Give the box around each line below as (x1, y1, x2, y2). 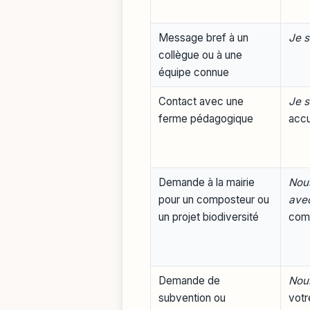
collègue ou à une (158, 48, 243, 62)
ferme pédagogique (158, 111, 254, 125)
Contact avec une (158, 94, 244, 108)
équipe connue (158, 65, 230, 79)
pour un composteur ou (158, 192, 270, 206)
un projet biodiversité (158, 210, 259, 224)
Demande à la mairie (158, 175, 255, 189)
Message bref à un (158, 30, 249, 44)
